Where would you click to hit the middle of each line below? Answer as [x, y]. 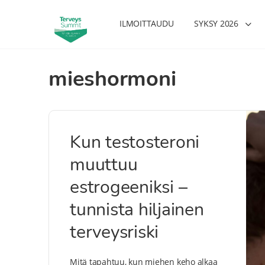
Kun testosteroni [135, 142]
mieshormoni [112, 79]
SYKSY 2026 [216, 23]
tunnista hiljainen [137, 210]
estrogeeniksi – [129, 187]
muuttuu [104, 165]
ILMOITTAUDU [147, 23]
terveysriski [114, 232]
